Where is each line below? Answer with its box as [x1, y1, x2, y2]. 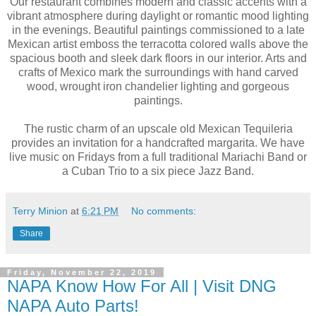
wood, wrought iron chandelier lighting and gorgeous [27, 80, 289, 93]
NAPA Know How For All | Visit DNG [7, 276, 276, 296]
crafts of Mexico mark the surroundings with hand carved [18, 66, 298, 79]
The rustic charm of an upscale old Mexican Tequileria [23, 123, 293, 135]
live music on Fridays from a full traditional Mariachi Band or [9, 151, 307, 164]
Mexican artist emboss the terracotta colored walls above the [8, 38, 308, 51]
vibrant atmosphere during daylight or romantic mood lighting [7, 10, 309, 23]
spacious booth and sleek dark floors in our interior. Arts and [9, 52, 307, 65]
